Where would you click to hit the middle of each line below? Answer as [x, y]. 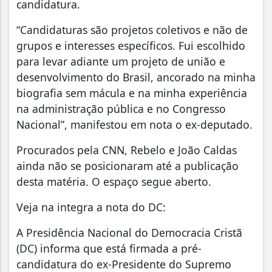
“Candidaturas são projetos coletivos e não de [132, 30]
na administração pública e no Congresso [121, 109]
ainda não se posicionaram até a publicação [127, 166]
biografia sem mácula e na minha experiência [132, 93]
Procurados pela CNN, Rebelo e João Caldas [127, 150]
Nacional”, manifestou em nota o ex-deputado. [134, 124]
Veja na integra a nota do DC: [91, 207]
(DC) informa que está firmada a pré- [109, 248]
